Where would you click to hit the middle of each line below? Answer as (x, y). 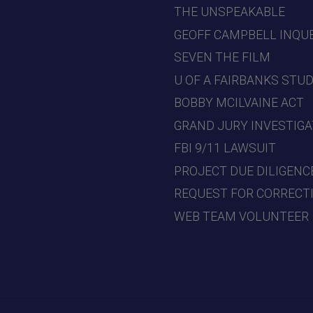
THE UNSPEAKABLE (230, 12)
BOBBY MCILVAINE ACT (239, 103)
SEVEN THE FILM (222, 58)
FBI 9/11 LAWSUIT (225, 148)
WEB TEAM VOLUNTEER (241, 216)
